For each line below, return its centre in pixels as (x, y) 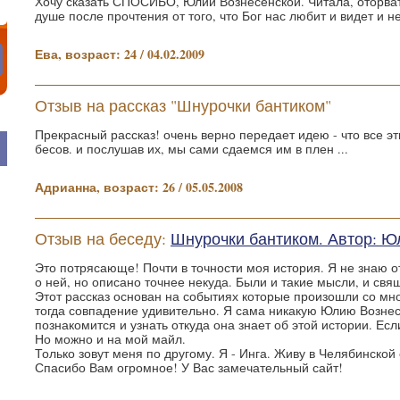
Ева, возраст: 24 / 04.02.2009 (120, 54)
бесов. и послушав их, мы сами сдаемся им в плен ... (192, 149)
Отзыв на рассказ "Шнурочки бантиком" (183, 105)
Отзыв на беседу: (103, 238)
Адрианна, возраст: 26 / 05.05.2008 (139, 187)
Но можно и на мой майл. (110, 339)
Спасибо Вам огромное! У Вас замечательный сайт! (189, 367)
